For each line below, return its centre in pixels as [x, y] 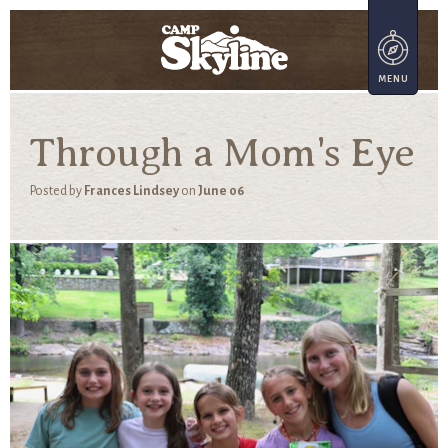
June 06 [221, 191]
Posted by [57, 191]
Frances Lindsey [131, 191]
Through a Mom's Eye [222, 152]
